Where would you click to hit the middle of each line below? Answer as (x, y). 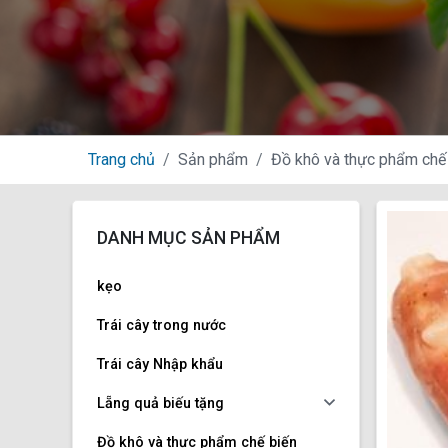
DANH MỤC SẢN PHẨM (188, 238)
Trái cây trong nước (161, 326)
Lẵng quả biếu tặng (160, 404)
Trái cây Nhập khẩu (160, 365)
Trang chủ (121, 160)
